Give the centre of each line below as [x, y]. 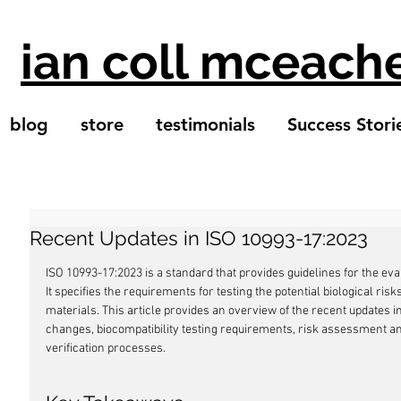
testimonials [205, 124]
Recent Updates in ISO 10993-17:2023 [199, 238]
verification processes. [106, 349]
